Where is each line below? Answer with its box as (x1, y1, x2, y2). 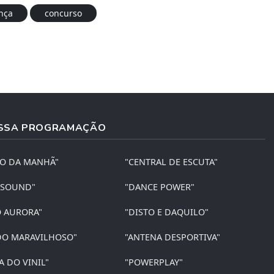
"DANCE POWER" (125, 180, 195, 193)
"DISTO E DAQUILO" (125, 206, 209, 218)
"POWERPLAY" (125, 256, 183, 268)
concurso (45, 7, 82, 19)
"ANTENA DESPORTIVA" (125, 231, 221, 243)
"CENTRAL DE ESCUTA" (125, 155, 218, 168)
